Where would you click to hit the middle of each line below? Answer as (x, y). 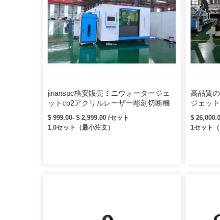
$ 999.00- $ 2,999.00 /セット (88, 118)
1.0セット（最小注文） (81, 128)
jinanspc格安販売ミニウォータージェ (109, 93)
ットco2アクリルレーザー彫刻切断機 (109, 103)
